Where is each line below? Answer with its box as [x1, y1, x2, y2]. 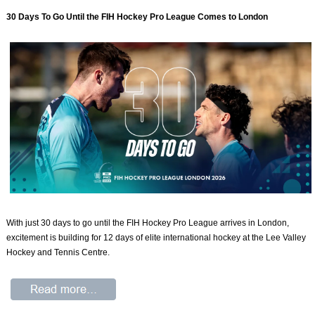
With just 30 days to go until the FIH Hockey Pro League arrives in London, [6, 218, 290, 229]
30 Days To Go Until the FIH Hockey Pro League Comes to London [6, 12, 269, 22]
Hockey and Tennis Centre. [6, 247, 110, 258]
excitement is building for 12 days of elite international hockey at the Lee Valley [6, 233, 307, 243]
